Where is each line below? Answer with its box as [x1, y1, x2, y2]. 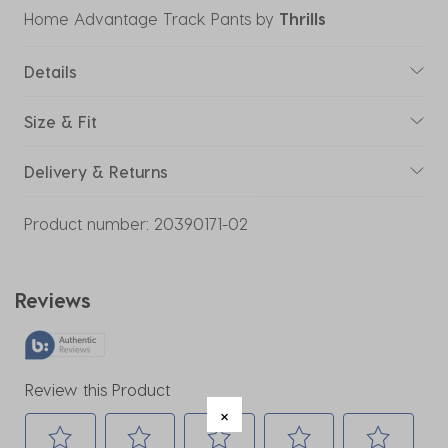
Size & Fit [24, 111, 97, 131]
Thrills [279, 8, 326, 28]
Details [24, 61, 77, 81]
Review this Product [25, 379, 170, 399]
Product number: [24, 213, 149, 233]
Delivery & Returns [24, 161, 168, 181]
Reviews [15, 287, 91, 312]
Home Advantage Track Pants [24, 8, 251, 28]
